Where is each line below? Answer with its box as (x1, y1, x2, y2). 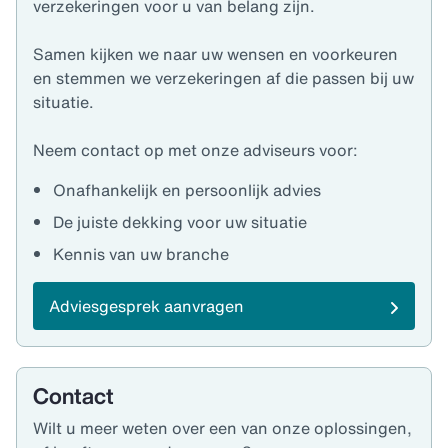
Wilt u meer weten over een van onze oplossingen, (33, 416, 412, 441)
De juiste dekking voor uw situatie (53, 210, 311, 235)
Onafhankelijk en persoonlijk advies (53, 178, 321, 203)
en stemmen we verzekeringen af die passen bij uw (33, 66, 414, 91)
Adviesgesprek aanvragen (49, 294, 244, 319)
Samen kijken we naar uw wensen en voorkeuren (33, 42, 398, 67)
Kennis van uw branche (53, 242, 233, 267)
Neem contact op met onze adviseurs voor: (33, 138, 366, 163)
